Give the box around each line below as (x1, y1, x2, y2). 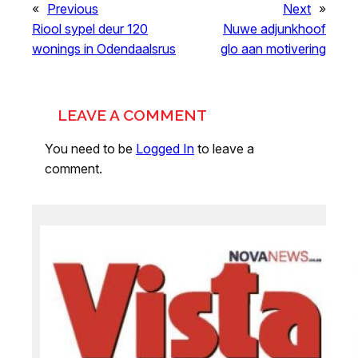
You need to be (45, 140, 136, 157)
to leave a (194, 140, 254, 157)
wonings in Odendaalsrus (32, 40, 176, 57)
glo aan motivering (221, 40, 326, 57)
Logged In (136, 140, 194, 157)
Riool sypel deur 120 (32, 20, 148, 37)
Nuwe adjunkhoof (223, 20, 326, 37)
